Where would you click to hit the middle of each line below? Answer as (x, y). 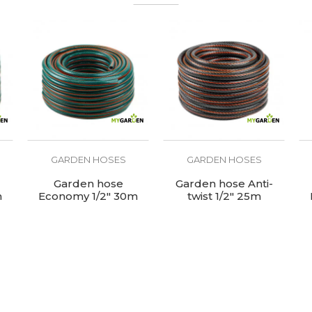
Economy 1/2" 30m (88, 196)
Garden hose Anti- (224, 184)
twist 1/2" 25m (224, 196)
